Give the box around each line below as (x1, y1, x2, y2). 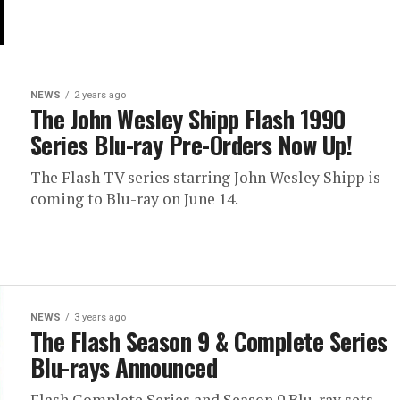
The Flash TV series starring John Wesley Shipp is (30, 166, 380, 187)
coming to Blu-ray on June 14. (30, 187, 238, 209)
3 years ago (74, 311, 126, 323)
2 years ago (74, 88, 126, 101)
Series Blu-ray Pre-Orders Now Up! (30, 126, 353, 162)
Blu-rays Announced (30, 348, 218, 385)
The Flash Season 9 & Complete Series (30, 322, 387, 359)
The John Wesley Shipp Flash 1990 (30, 100, 346, 137)
